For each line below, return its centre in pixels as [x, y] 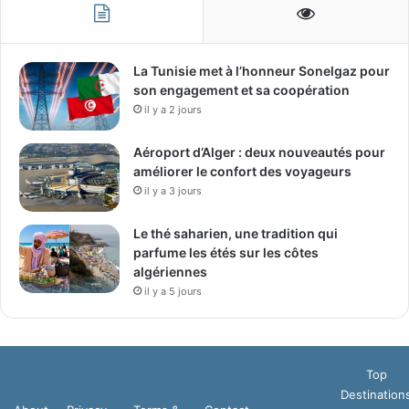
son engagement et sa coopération [241, 89]
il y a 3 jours [173, 190]
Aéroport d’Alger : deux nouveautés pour [259, 152]
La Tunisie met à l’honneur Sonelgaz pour [262, 70]
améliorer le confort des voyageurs [242, 171]
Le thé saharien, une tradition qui [236, 233]
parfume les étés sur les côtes [226, 252]
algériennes [170, 271]
